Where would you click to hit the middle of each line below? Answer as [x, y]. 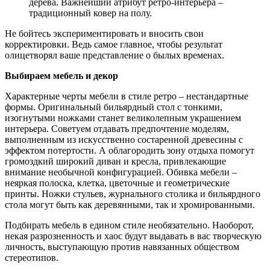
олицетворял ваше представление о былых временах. [115, 55]
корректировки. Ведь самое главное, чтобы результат [114, 45]
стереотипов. [32, 258]
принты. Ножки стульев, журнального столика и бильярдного [133, 194]
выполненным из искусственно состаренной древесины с [124, 140]
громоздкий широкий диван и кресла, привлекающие [115, 162]
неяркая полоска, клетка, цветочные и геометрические [117, 183]
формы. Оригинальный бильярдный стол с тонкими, [114, 107]
